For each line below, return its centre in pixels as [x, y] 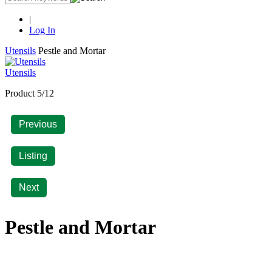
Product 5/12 [29, 93]
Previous [38, 124]
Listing [33, 155]
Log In [42, 30]
